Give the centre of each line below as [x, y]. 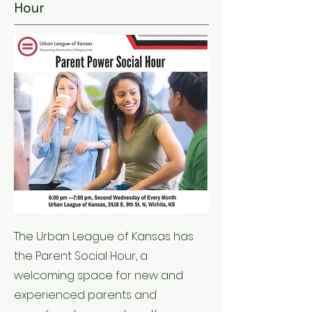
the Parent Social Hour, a [81, 256]
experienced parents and [85, 295]
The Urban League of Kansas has [104, 236]
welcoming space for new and [99, 275]
